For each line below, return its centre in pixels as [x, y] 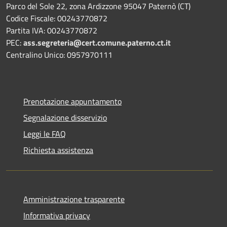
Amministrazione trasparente [74, 199]
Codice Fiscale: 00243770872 [57, 18]
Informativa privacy [57, 215]
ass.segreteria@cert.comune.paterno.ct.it [97, 42]
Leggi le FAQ [45, 134]
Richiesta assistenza [58, 150]
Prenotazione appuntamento [72, 101]
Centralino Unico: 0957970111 [59, 54]
